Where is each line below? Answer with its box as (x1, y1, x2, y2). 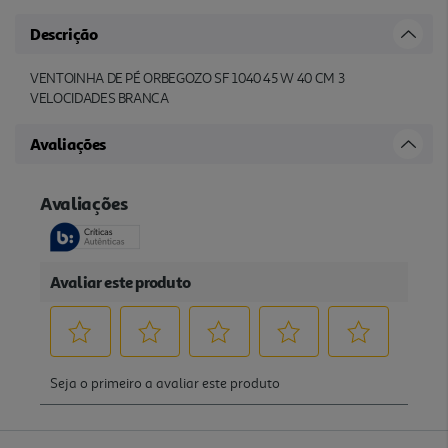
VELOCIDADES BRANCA (30, 89, 169, 107)
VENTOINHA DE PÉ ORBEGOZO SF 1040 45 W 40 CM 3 (30, 69, 345, 87)
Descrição (30, 23, 98, 44)
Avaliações (30, 133, 106, 154)
